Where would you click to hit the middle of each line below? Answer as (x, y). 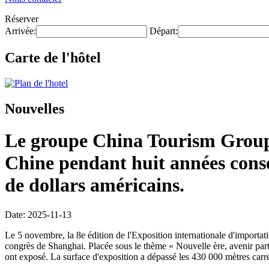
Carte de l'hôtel (53, 57)
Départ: (164, 31)
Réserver (22, 19)
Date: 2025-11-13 (38, 214)
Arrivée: (20, 31)
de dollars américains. (95, 185)
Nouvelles (35, 108)
